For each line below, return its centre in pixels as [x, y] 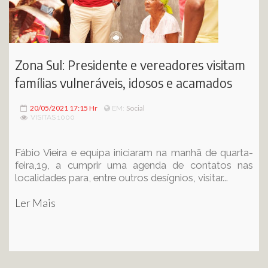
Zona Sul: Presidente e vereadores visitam [130, 65]
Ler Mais [35, 203]
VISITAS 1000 [53, 117]
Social [135, 108]
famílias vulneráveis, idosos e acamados [124, 83]
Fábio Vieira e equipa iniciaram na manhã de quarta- [134, 153]
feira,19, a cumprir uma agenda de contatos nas [134, 165]
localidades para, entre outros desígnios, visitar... [121, 178]
